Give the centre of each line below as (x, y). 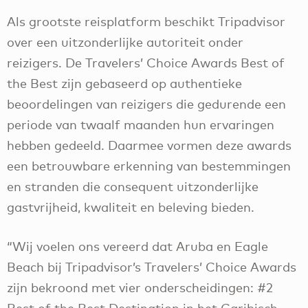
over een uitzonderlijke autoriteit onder (125, 42)
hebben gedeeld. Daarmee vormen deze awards (149, 145)
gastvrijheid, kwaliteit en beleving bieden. (132, 207)
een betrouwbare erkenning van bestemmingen (149, 166)
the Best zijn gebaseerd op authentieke (124, 84)
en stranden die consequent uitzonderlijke (133, 187)
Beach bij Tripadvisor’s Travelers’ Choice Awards (152, 267)
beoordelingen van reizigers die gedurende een (146, 104)
